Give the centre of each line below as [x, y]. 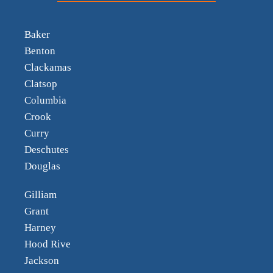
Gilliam [41, 195]
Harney [40, 228]
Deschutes [47, 150]
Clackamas [48, 68]
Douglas [42, 166]
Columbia [45, 101]
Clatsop [41, 84]
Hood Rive [48, 244]
